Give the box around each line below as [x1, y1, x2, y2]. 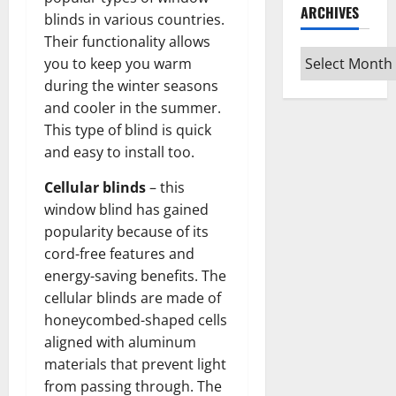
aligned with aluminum [44, 331, 196, 352]
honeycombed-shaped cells [44, 309, 227, 330]
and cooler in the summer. [44, 97, 221, 118]
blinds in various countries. [44, 9, 225, 29]
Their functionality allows [44, 31, 210, 51]
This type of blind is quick [44, 119, 211, 140]
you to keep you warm [44, 53, 192, 73]
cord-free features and [44, 243, 194, 263]
